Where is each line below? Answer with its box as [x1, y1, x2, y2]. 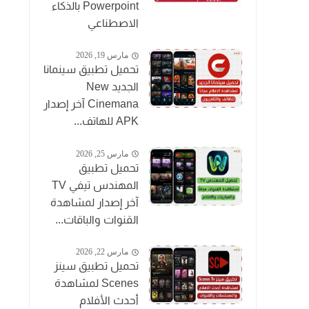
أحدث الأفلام [79, 295, 139, 307]
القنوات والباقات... [55, 213, 139, 226]
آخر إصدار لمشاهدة [50, 196, 139, 208]
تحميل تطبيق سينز [54, 260, 139, 272]
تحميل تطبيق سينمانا [43, 63, 139, 76]
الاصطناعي [88, 17, 139, 29]
